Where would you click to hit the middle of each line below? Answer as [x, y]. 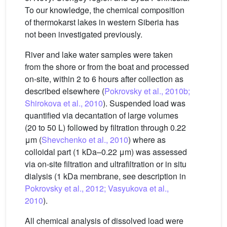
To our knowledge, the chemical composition [105, 10]
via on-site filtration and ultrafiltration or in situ [106, 164]
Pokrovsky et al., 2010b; [147, 91]
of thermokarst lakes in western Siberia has [102, 22]
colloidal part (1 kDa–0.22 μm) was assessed [106, 152]
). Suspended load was [144, 103]
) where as [147, 140]
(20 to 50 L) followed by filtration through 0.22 [106, 128]
